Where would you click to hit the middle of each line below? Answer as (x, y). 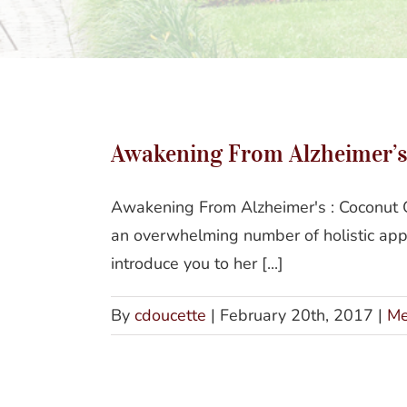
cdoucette (170, 315)
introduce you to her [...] (197, 263)
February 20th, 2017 (297, 315)
